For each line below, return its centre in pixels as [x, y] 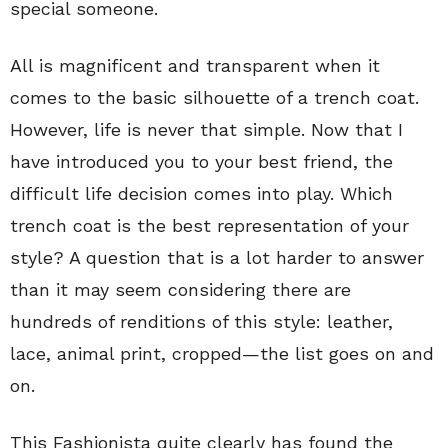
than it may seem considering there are [180, 289]
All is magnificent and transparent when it [195, 65]
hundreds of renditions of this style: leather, [201, 321]
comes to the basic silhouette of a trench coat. [214, 97]
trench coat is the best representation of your [209, 225]
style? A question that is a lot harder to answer [217, 257]
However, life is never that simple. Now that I [206, 129]
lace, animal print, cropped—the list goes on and [222, 353]
